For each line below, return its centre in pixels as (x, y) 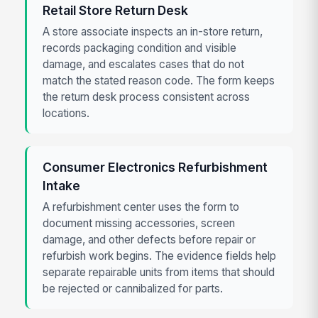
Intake (62, 186)
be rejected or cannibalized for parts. (133, 288)
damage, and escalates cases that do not (144, 64)
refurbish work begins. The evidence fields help (160, 256)
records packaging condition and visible (140, 48)
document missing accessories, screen (139, 223)
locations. (66, 113)
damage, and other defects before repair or (149, 239)
